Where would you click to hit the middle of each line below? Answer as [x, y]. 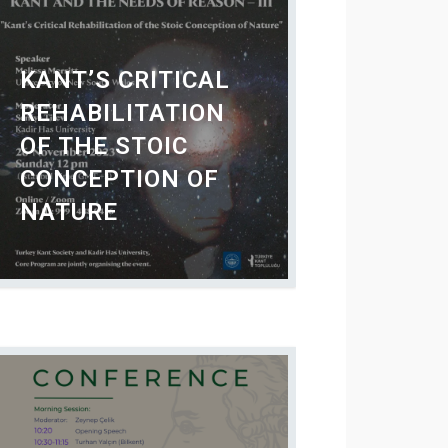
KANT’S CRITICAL [125, 80]
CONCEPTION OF [119, 179]
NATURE [69, 212]
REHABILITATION [122, 113]
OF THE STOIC [104, 146]
